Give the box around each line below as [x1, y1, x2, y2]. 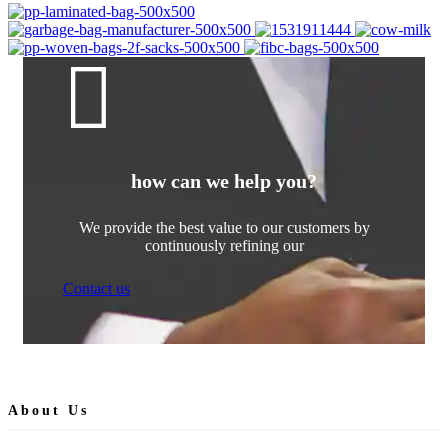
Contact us [63, 280, 130, 298]
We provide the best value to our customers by [78, 219, 370, 237]
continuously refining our [144, 237, 304, 255]
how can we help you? [131, 169, 317, 192]
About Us [8, 402, 89, 418]
